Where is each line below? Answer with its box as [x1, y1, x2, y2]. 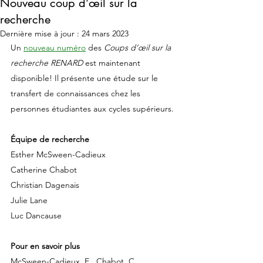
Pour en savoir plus [11, 241, 80, 251]
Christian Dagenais [11, 180, 79, 190]
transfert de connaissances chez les [11, 88, 143, 99]
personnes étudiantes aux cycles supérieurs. [11, 103, 174, 114]
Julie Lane [11, 195, 48, 205]
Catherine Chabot [11, 164, 77, 175]
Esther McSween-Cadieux [11, 149, 106, 160]
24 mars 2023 [82, 28, 129, 39]
